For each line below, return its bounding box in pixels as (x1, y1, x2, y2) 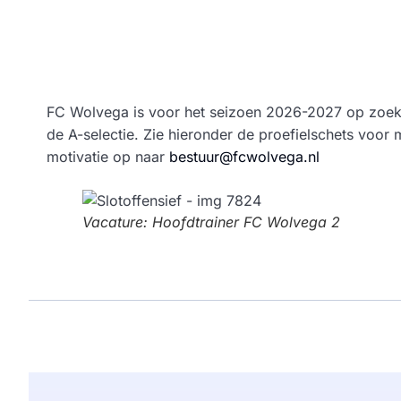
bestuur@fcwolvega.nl (169, 147, 320, 166)
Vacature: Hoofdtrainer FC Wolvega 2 (82, 212, 340, 231)
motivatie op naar (47, 147, 169, 166)
